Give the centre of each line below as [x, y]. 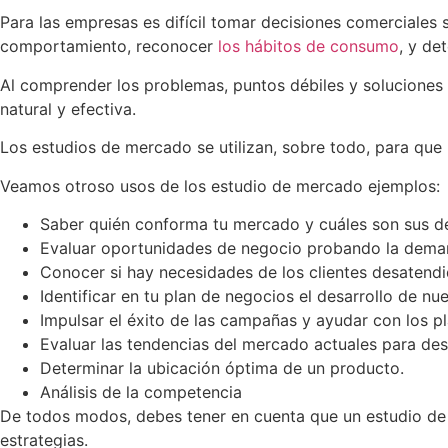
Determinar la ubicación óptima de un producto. [222, 367]
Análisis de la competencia [141, 391]
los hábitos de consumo [308, 46]
